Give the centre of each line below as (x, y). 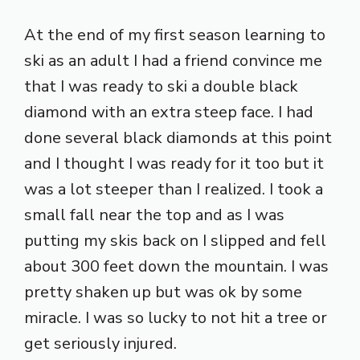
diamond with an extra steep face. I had (169, 112)
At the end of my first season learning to (175, 35)
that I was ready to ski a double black (161, 86)
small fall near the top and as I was (154, 215)
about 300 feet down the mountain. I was (176, 266)
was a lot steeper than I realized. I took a (174, 189)
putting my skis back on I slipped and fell (175, 240)
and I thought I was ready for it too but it (174, 163)
